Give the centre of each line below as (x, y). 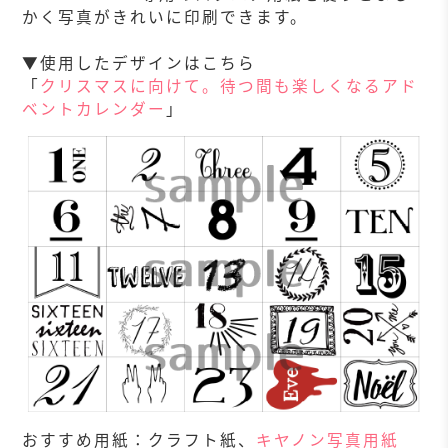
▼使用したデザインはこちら (139, 63)
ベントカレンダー (94, 109)
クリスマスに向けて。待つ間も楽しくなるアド (229, 86)
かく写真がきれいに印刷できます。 (165, 17)
